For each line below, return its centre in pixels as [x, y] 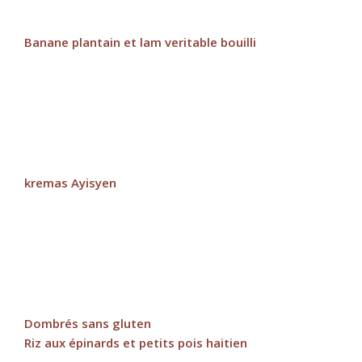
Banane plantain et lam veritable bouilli [140, 42]
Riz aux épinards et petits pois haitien [136, 343]
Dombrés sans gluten [88, 323]
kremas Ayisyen [70, 183]
